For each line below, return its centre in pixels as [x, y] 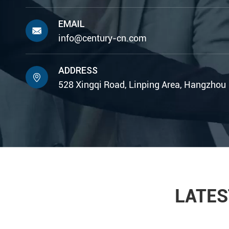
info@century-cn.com [102, 38]
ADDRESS [78, 71]
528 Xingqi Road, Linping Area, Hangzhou [142, 85]
